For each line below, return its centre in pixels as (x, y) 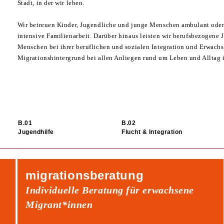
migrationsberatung (85, 175)
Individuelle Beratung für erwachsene (110, 190)
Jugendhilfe (36, 132)
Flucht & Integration (152, 132)
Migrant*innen (59, 204)
